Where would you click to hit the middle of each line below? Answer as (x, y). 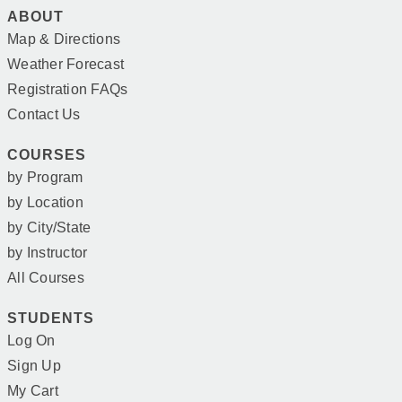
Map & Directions (64, 39)
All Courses (46, 278)
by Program (45, 177)
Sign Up (34, 366)
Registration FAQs (68, 89)
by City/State (49, 227)
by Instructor (48, 253)
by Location (45, 202)
